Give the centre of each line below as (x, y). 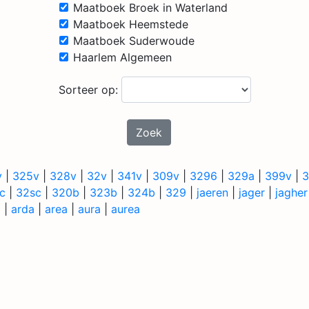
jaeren (212, 192)
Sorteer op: (90, 90)
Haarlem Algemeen (122, 57)
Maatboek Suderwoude (133, 41)
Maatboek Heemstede (130, 24)
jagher (291, 192)
